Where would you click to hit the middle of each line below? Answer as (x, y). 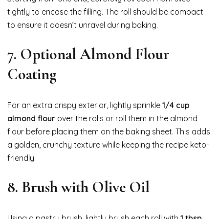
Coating (32, 74)
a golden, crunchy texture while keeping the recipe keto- (108, 144)
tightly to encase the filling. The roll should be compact (105, 11)
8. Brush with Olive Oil (78, 187)
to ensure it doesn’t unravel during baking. (83, 25)
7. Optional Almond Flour (88, 54)
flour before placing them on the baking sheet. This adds (109, 131)
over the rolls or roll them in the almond (126, 118)
